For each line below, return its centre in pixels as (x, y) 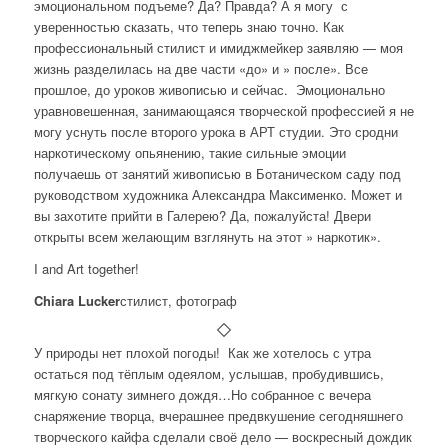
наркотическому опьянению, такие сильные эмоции (191, 153)
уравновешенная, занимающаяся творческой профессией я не (223, 111)
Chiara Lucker (76, 301)
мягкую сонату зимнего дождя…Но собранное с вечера (202, 395)
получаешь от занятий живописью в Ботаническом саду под (217, 174)
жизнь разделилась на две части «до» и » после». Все (200, 69)
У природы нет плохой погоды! (130, 353)
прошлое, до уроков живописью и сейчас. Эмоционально (209, 90)
